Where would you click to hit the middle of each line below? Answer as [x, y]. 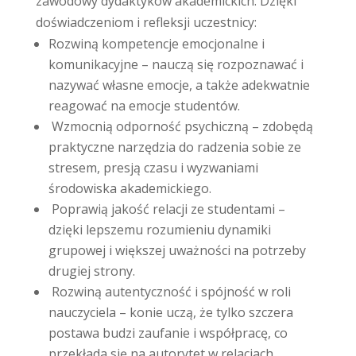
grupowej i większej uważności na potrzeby [177, 250]
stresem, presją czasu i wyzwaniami [153, 168]
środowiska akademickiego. [130, 188]
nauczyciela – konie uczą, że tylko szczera [170, 312]
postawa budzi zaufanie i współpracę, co [168, 333]
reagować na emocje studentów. [144, 106]
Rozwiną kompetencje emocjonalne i [156, 44]
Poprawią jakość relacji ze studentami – [166, 209]
